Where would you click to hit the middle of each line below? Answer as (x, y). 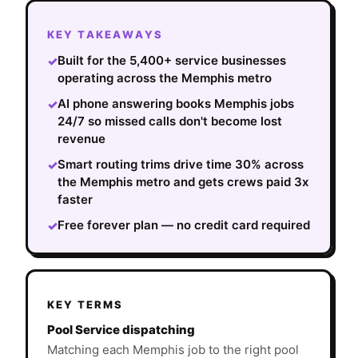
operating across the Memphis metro (165, 78)
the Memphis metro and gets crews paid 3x (183, 182)
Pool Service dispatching (121, 329)
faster (75, 200)
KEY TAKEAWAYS (105, 35)
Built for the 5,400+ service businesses (172, 61)
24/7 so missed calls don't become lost (170, 121)
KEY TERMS (85, 304)
